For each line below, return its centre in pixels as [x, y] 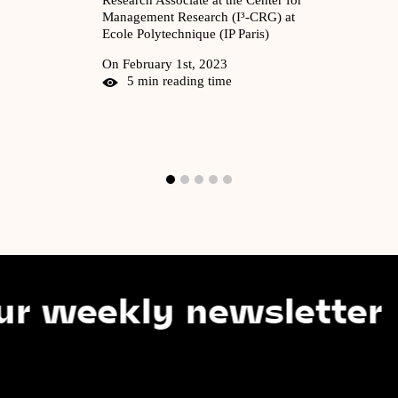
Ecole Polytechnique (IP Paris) [186, 33]
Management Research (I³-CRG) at [199, 16]
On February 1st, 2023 [165, 64]
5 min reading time [179, 80]
